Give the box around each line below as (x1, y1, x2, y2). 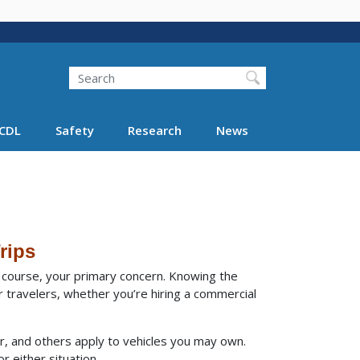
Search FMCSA (68, 66, 187, 92)
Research (128, 121, 182, 138)
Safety (55, 121, 94, 138)
